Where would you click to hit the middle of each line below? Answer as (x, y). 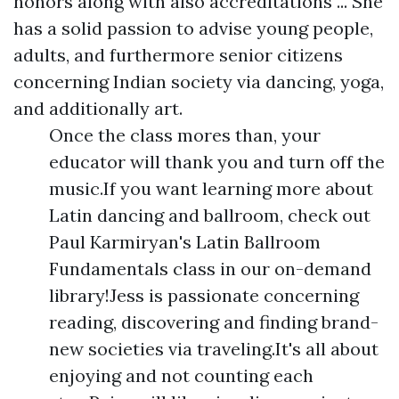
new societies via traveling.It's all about (214, 349)
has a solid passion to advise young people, (193, 28)
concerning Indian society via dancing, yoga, (199, 81)
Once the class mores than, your (185, 135)
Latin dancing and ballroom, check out (210, 215)
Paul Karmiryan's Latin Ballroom (185, 242)
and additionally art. (98, 108)
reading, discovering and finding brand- (214, 322)
